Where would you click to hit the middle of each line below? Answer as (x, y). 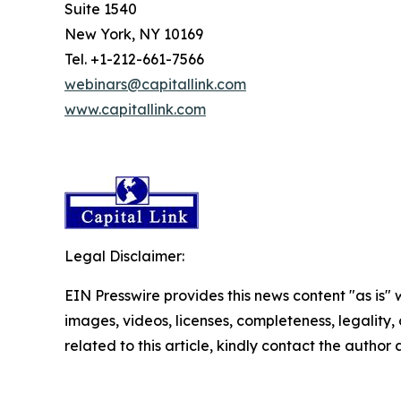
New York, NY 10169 (134, 34)
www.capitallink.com (135, 109)
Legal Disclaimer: (124, 256)
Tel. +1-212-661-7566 (134, 59)
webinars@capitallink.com (155, 84)
